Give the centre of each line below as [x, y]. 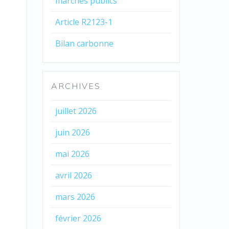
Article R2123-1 [85, 22]
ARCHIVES [76, 86]
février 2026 [78, 218]
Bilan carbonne [84, 43]
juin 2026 [72, 132]
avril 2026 [73, 175]
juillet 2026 [76, 111]
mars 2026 [75, 197]
